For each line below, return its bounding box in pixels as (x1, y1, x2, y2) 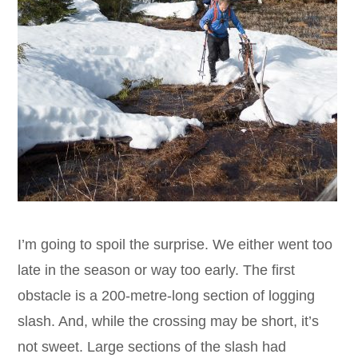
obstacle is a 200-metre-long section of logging (18, 288, 316, 304)
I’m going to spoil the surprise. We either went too (18, 237, 333, 253)
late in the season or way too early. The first (18, 262, 296, 279)
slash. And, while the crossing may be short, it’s (18, 313, 320, 330)
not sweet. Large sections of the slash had (18, 339, 287, 356)
